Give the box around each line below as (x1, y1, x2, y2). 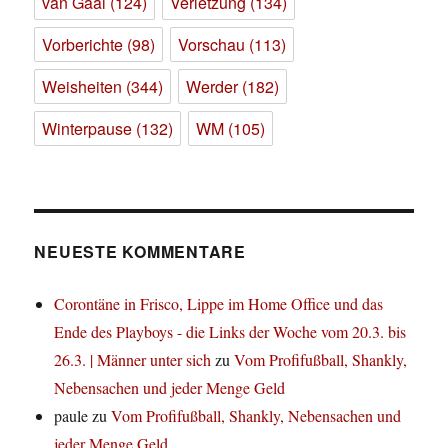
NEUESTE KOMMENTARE (34, 240, 246, 264)
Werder (186, 75, 239, 99)
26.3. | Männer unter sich (54, 349, 212, 371)
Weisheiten (42, 75, 123, 99)
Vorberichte (42, 33, 124, 57)
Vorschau (178, 33, 246, 57)
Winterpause (42, 117, 133, 141)
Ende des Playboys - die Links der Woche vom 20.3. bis (54, 321, 407, 343)
